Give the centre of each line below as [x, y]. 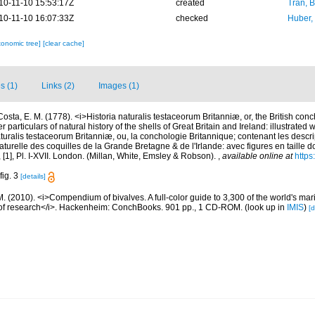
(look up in [266, 207]
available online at [257, 156]
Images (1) [119, 86]
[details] [33, 176]
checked [192, 19]
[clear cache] [63, 44]
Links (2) [58, 86]
